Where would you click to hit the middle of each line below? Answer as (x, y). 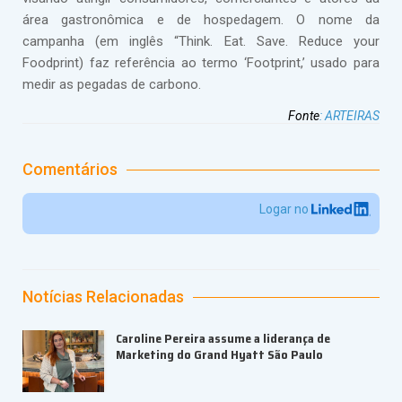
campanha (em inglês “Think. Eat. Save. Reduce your (201, 41)
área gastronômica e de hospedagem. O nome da (201, 20)
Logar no (286, 209)
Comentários (70, 169)
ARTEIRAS (352, 116)
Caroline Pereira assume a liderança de (223, 339)
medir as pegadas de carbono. (112, 84)
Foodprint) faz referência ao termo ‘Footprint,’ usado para (201, 63)
